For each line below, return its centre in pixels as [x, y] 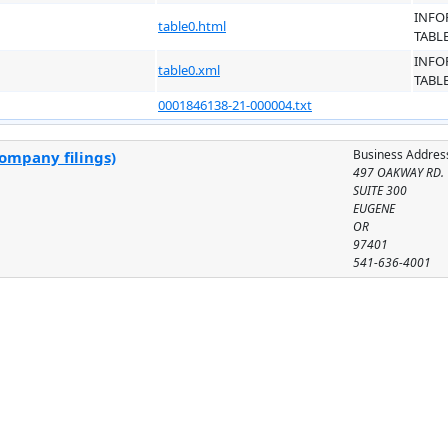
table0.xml [189, 69]
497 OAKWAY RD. [399, 172]
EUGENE [374, 208]
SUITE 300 [380, 190]
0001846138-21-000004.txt [235, 104]
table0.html [192, 25]
